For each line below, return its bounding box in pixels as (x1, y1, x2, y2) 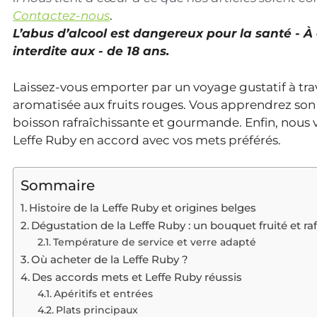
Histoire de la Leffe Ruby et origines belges (29, 201, 257, 215)
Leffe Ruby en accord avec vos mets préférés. (13, 132, 281, 147)
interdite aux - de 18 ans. (13, 44, 169, 59)
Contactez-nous (13, 8, 110, 23)
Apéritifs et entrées (53, 288, 153, 300)
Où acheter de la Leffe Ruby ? (31, 253, 189, 267)
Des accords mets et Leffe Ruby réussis (32, 270, 243, 284)
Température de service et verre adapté (52, 236, 256, 248)
